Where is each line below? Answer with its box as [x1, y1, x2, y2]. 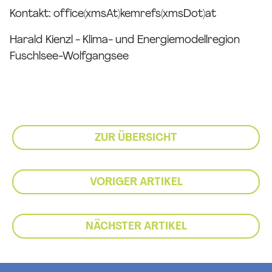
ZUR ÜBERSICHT [95, 132, 177, 144]
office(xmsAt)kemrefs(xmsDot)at [53, 8, 216, 21]
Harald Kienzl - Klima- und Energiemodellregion [10, 35, 240, 47]
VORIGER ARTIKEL [89, 177, 183, 189]
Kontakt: [10, 8, 53, 21]
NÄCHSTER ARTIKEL [85, 221, 187, 233]
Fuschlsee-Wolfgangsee [10, 51, 129, 63]
